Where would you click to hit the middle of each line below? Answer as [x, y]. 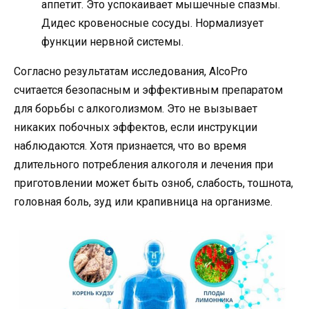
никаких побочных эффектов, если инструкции [136, 128]
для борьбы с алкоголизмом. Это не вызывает [136, 109]
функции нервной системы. [112, 42]
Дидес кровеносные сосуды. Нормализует [152, 23]
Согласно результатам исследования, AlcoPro [131, 72]
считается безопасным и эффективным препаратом [148, 90]
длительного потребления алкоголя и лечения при [143, 165]
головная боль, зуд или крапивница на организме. [143, 202]
